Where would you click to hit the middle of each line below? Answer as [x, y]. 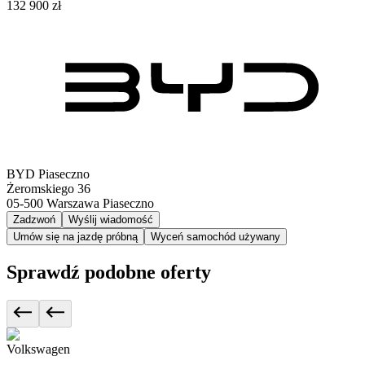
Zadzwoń [34, 220]
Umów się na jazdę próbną [75, 237]
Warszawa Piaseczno [100, 204]
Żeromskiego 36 [48, 189]
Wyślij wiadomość [111, 220]
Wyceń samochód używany [215, 237]
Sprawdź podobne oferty [109, 273]
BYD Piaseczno [48, 174]
